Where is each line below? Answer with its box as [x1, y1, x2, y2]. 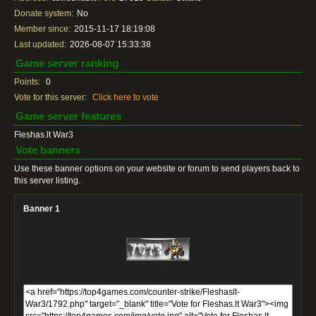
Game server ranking [16, 57, 119, 69]
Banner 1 [23, 204, 60, 214]
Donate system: [14, 8, 73, 18]
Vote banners [16, 144, 80, 156]
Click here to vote [92, 92, 159, 102]
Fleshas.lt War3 [14, 130, 73, 140]
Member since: [14, 24, 71, 34]
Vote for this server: [14, 92, 87, 102]
